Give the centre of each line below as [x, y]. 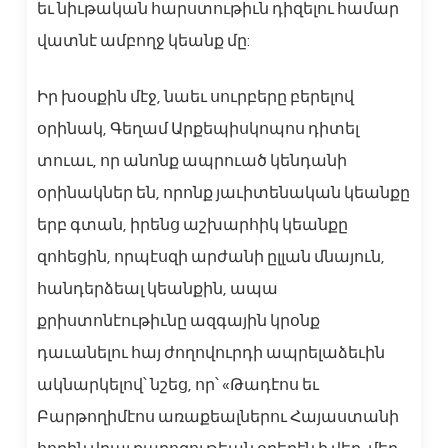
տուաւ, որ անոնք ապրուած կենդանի [191, 161]
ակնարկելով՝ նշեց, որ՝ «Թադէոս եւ [177, 385]
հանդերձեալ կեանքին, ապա [157, 289]
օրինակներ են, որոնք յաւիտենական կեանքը [223, 193]
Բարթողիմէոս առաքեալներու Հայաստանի [217, 417]
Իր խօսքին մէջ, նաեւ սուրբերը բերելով [195, 97]
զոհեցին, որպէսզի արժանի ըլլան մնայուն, [210, 257]
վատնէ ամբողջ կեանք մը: [143, 41]
